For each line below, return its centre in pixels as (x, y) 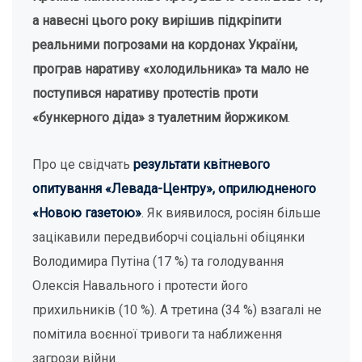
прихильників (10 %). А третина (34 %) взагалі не (177, 310)
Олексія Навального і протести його (140, 286)
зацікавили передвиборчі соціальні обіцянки (168, 237)
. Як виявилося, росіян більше (231, 213)
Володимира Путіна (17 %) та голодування (158, 261)
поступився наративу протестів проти (145, 93)
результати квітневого (202, 164)
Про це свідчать (83, 164)
